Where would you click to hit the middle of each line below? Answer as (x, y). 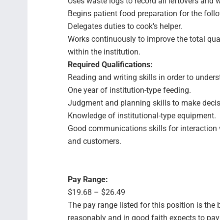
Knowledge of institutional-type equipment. (142, 116)
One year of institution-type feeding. (129, 90)
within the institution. (104, 52)
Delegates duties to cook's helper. (125, 26)
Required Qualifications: (110, 65)
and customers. (95, 141)
